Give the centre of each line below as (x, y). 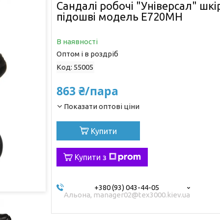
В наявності (77, 41)
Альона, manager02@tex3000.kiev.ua (127, 194)
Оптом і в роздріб (87, 54)
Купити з (90, 157)
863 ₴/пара (87, 91)
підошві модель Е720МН (119, 16)
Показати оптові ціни (101, 106)
